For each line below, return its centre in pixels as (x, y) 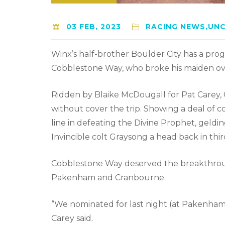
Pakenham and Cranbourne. (108, 177)
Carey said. (72, 218)
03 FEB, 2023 (93, 26)
